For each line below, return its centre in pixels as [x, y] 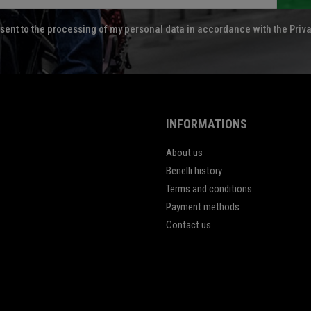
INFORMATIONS [207, 124]
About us [184, 153]
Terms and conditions [209, 189]
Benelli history [194, 171]
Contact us [188, 225]
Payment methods [203, 207]
